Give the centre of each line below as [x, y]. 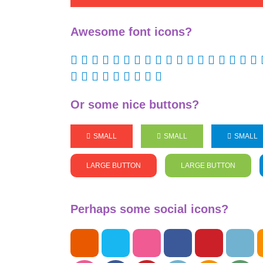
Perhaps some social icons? [149, 209]
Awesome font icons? [131, 32]
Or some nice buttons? [135, 104]
